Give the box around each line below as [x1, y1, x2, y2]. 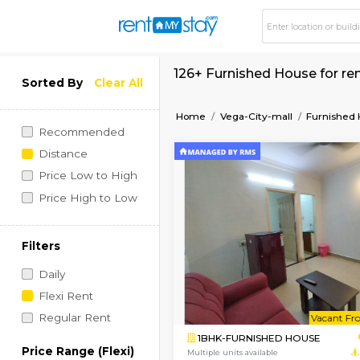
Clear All [110, 89, 169, 105]
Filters [25, 281, 72, 297]
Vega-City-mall [259, 129, 344, 144]
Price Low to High [44, 198, 162, 215]
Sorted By [25, 89, 98, 105]
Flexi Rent [44, 340, 109, 356]
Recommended [44, 147, 146, 163]
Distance [44, 173, 103, 189]
